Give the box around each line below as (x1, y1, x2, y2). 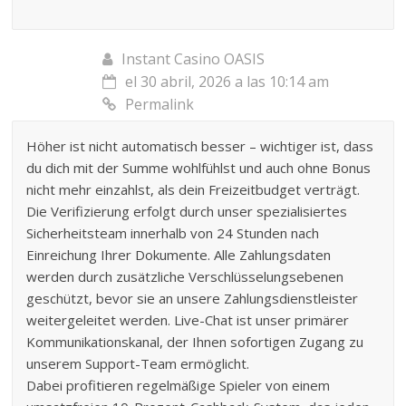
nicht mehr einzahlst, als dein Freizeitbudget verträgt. (26, 179, 361, 198)
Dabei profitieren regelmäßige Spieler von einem (26, 375, 331, 394)
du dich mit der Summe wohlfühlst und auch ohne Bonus (26, 158, 372, 177)
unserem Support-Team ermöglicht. (26, 353, 250, 372)
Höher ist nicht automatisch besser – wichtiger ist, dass (26, 136, 374, 155)
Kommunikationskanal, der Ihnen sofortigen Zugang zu (26, 332, 364, 351)
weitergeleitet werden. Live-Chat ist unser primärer (26, 310, 350, 329)
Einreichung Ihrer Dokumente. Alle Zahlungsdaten (26, 245, 332, 264)
